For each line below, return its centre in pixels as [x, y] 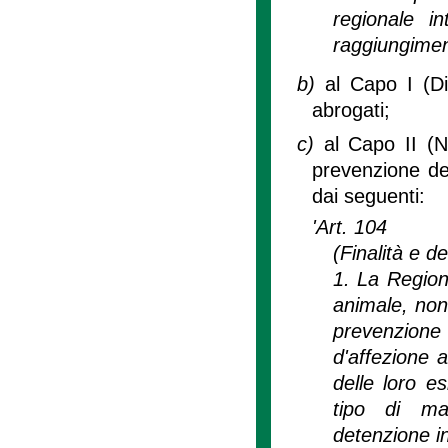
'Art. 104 [350, 226]
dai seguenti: [369, 195]
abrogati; [351, 109]
